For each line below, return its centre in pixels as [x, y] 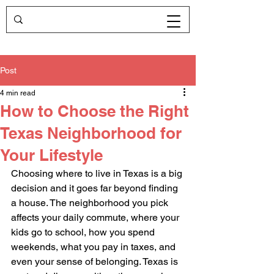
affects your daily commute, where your [96, 217]
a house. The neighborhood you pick [91, 203]
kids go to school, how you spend [84, 232]
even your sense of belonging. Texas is [96, 261]
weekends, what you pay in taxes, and [94, 247]
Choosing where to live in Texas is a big [98, 173]
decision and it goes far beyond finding [96, 188]
